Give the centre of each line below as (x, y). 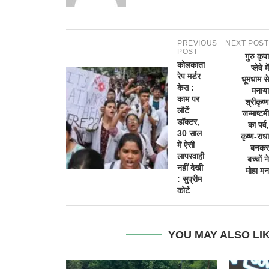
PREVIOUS (197, 43)
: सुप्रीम (189, 179)
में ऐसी (186, 144)
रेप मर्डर (189, 76)
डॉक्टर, (188, 122)
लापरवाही (191, 156)
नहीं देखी (190, 167)
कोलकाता (191, 65)
